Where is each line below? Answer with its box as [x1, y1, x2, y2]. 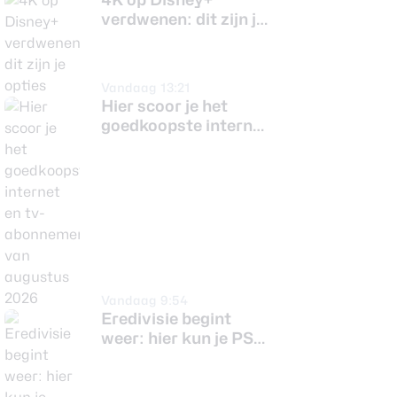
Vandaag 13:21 [101, 80, 191, 95]
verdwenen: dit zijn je [101, 10, 265, 28]
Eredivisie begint [101, 309, 231, 328]
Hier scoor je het [101, 97, 228, 115]
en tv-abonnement [101, 136, 246, 154]
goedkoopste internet [101, 116, 269, 135]
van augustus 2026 [101, 155, 250, 174]
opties [101, 29, 150, 48]
